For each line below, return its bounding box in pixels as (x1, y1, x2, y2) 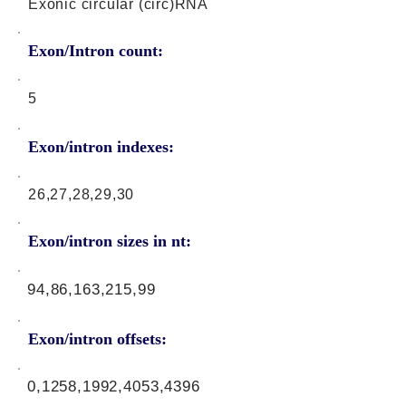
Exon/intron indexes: (28, 138, 174, 156)
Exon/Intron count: (28, 42, 163, 60)
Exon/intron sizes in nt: (28, 232, 191, 250)
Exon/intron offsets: (28, 330, 167, 348)
